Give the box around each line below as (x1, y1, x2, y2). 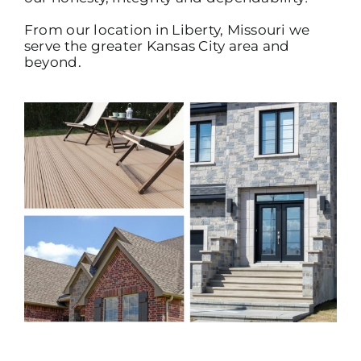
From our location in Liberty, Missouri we (23, 22, 310, 38)
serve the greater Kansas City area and (23, 38, 290, 54)
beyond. (23, 54, 81, 70)
